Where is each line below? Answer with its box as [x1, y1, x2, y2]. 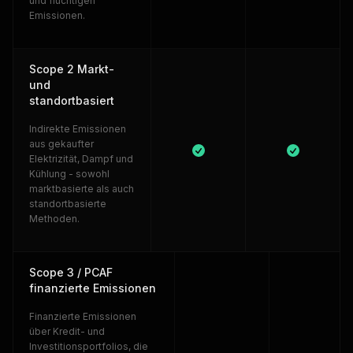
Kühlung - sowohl [29, 168, 110, 180]
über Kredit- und [29, 325, 105, 337]
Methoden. [29, 213, 80, 225]
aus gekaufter [29, 138, 94, 150]
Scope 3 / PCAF [29, 266, 113, 279]
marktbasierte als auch [29, 183, 134, 195]
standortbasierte [29, 198, 106, 210]
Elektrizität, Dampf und [29, 153, 133, 165]
